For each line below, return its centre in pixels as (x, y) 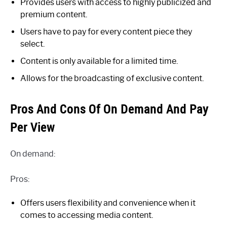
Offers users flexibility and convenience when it (108, 203)
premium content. (54, 14)
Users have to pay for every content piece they (106, 31)
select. (32, 44)
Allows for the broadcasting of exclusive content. (112, 78)
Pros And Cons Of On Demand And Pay (109, 109)
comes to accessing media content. (87, 215)
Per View (32, 127)
